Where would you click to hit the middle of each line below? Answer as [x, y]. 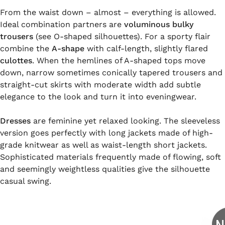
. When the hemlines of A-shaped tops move [119, 61]
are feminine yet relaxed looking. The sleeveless [125, 121]
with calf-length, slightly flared [146, 48]
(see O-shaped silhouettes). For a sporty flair [122, 36]
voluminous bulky [159, 24]
